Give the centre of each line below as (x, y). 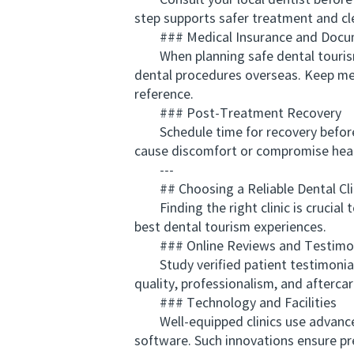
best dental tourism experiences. (230, 228)
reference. (164, 95)
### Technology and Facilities (235, 304)
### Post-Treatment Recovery (238, 114)
